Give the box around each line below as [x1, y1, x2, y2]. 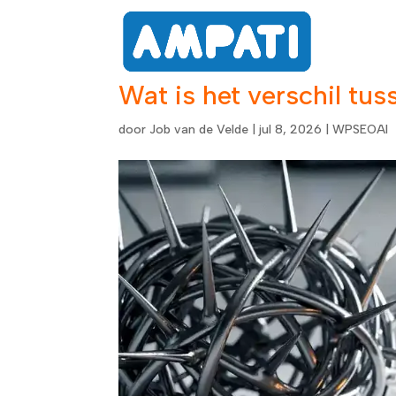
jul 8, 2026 [259, 122, 323, 137]
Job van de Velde [149, 122, 249, 137]
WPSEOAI [332, 122, 389, 137]
